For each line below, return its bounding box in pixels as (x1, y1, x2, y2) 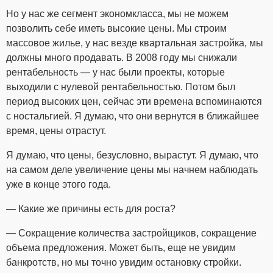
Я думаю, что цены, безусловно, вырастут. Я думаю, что (6, 149, 258, 161)
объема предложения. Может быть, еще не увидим (6, 242, 236, 254)
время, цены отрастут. (6, 125, 106, 137)
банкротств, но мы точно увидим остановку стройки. (6, 257, 241, 269)
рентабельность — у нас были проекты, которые (6, 66, 225, 79)
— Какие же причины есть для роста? (6, 203, 175, 215)
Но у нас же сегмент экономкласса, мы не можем (6, 8, 229, 20)
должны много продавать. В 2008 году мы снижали (6, 52, 237, 64)
